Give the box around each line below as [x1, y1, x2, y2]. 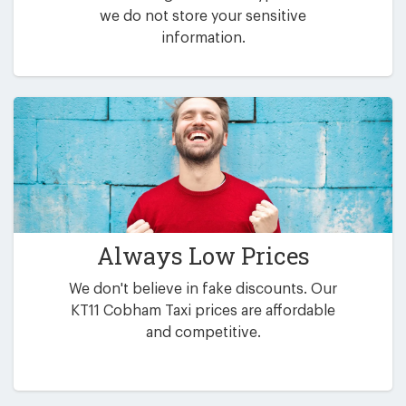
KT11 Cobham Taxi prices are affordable [71, 304, 335, 319]
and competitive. [145, 325, 261, 341]
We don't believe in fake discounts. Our [69, 282, 337, 297]
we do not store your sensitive [100, 8, 306, 24]
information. [160, 30, 246, 45]
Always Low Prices [96, 240, 310, 272]
